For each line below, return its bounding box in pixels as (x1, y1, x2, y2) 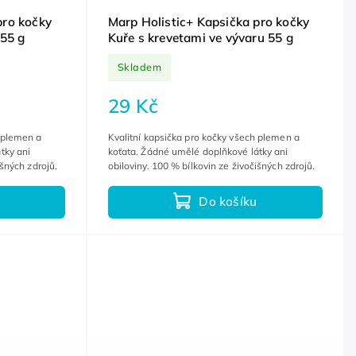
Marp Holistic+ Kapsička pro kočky (107, 14, 310, 29)
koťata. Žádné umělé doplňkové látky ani (107, 145, 288, 157)
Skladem (117, 60, 162, 74)
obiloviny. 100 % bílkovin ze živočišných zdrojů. (107, 159, 315, 172)
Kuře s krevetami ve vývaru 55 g (107, 29, 293, 45)
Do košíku (199, 194, 257, 210)
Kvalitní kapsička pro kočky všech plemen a (107, 130, 300, 143)
